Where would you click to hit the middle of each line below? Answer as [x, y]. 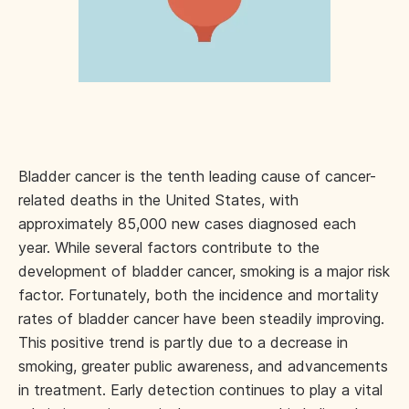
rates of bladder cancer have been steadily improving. [201, 319]
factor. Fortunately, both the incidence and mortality [199, 295]
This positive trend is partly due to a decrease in [183, 342]
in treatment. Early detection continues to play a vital [200, 390]
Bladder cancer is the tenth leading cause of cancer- [197, 176]
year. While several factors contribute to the [169, 247]
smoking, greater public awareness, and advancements [203, 366]
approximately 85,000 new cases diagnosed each [187, 224]
